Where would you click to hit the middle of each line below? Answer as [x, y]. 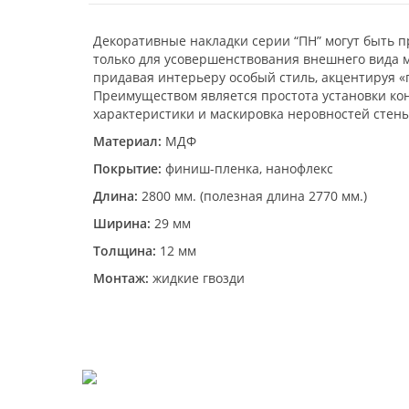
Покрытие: [127, 168]
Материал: [127, 141]
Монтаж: [121, 278]
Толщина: [125, 251]
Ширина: [122, 223]
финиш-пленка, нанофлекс [247, 168]
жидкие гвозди [199, 278]
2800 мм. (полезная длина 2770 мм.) [252, 196]
